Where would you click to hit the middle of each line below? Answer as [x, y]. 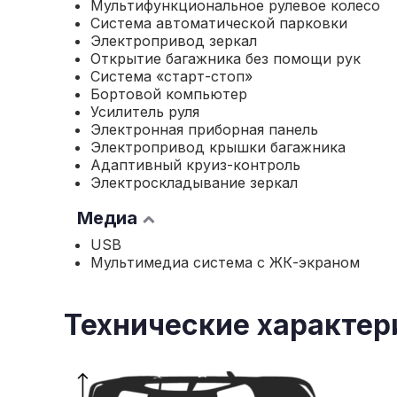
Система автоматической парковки [219, 23]
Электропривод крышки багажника [218, 147]
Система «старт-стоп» [171, 76]
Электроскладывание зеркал [194, 183]
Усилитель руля [145, 112]
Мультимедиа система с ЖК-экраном [225, 262]
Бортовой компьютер [169, 94]
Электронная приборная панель [204, 129]
